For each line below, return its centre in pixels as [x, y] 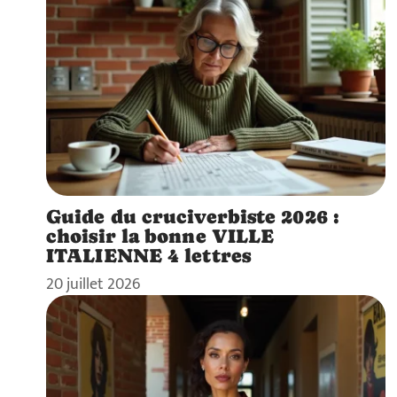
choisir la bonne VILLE [160, 235]
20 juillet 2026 [93, 284]
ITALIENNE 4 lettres [148, 255]
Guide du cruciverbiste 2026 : [193, 216]
